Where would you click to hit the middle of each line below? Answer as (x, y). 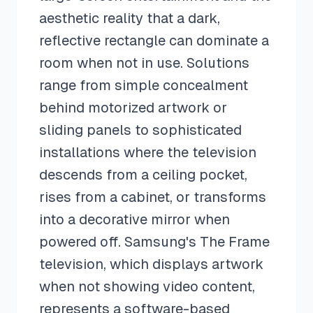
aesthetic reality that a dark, (130, 18)
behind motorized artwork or (133, 108)
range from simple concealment (144, 85)
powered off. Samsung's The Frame (154, 242)
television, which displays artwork (151, 264)
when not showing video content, (147, 286)
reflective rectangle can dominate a (154, 41)
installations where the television (148, 152)
